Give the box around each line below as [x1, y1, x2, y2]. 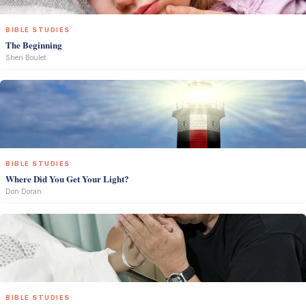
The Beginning [5, 38, 62, 51]
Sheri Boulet [5, 53, 46, 62]
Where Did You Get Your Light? [5, 172, 129, 185]
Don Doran [5, 187, 42, 196]
